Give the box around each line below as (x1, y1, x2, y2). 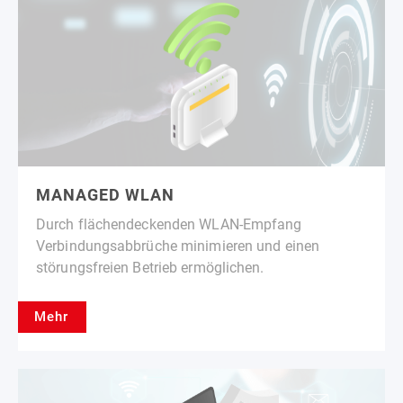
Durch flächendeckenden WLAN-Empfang (36, 216, 302, 234)
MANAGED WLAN (36, 185, 175, 205)
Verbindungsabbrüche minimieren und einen (36, 237, 320, 255)
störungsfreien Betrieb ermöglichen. (36, 259, 264, 277)
